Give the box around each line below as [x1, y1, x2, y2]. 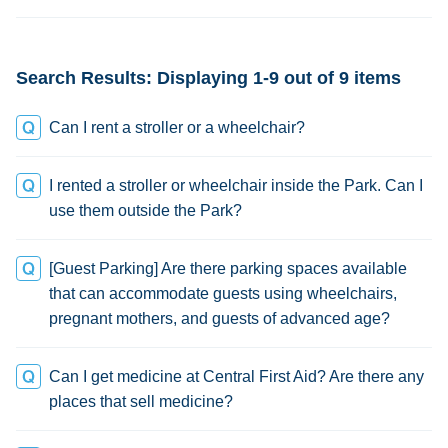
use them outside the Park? [49, 202, 242, 219]
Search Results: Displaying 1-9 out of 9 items [16, 68, 401, 88]
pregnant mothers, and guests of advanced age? [49, 310, 390, 327]
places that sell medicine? [49, 393, 233, 410]
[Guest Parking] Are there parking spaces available [49, 260, 407, 277]
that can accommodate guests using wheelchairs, [49, 285, 397, 302]
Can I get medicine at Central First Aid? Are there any [49, 368, 424, 385]
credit [43, 28, 78, 43]
